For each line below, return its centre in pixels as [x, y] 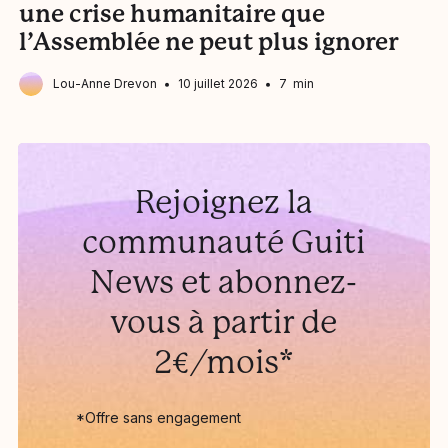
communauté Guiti [224, 242]
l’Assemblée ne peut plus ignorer [208, 41]
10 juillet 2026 [217, 84]
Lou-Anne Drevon [104, 84]
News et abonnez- [224, 282]
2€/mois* [223, 362]
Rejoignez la [223, 202]
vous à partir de [224, 322]
